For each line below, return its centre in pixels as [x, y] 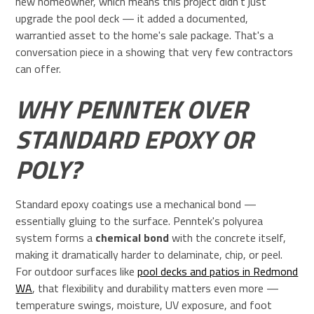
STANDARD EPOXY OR [135, 139]
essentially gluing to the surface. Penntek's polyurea [139, 220]
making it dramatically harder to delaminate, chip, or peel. [149, 254]
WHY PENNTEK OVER [132, 109]
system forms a [56, 237]
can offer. [39, 68]
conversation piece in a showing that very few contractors [155, 52]
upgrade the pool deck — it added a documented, [132, 18]
